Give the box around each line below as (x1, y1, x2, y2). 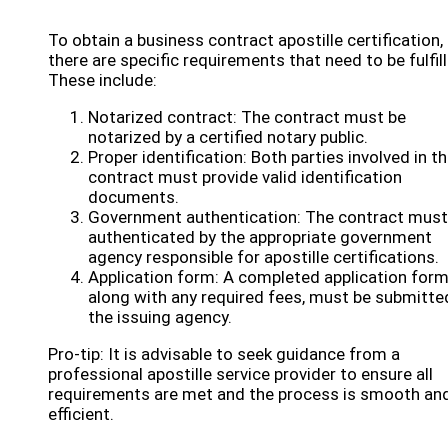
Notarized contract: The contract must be (88, 107, 406, 127)
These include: (48, 70, 157, 90)
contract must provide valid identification (88, 167, 402, 187)
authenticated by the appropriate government (88, 227, 432, 247)
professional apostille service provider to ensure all (48, 364, 433, 384)
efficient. (48, 404, 114, 424)
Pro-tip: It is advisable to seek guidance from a (48, 344, 400, 364)
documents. (88, 187, 179, 207)
